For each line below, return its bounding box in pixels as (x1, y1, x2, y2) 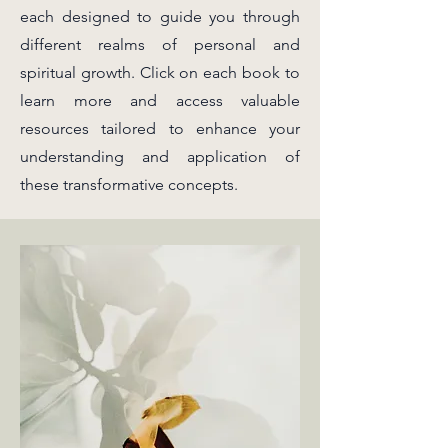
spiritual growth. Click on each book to (20, 63, 300, 82)
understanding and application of (20, 147, 300, 166)
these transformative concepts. (20, 175, 238, 194)
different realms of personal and (20, 35, 300, 54)
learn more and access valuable (20, 91, 300, 110)
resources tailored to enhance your (20, 119, 300, 138)
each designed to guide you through (20, 7, 300, 26)
